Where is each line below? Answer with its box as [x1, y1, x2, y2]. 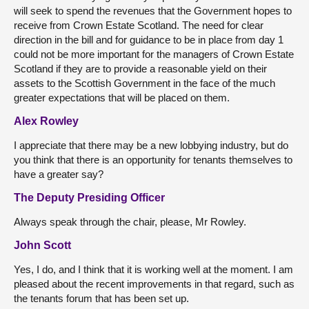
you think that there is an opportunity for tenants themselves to [14, 153, 292, 166]
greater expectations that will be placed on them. [14, 91, 230, 103]
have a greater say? [14, 168, 103, 180]
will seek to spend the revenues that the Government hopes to [14, 4, 292, 17]
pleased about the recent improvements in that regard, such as [14, 277, 295, 290]
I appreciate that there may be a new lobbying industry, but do [14, 139, 288, 151]
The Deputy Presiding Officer [14, 191, 165, 203]
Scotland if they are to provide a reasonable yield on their [14, 62, 267, 74]
